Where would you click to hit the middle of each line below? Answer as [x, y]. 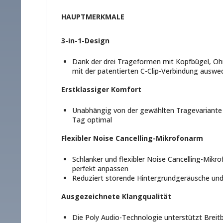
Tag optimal [92, 119]
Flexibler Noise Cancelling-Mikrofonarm [132, 138]
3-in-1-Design [85, 40]
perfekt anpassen [100, 168]
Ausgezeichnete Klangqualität [116, 196]
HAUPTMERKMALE [93, 16]
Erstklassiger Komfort [101, 89]
